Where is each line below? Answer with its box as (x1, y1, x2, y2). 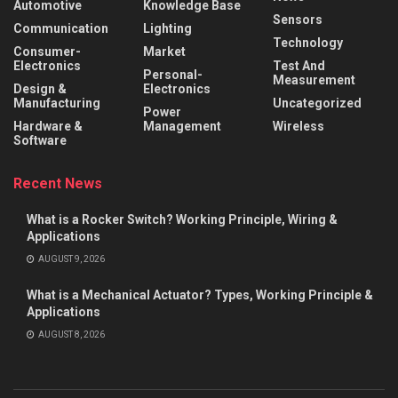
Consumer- (13, 44, 81, 60)
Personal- (143, 68, 203, 83)
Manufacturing (13, 96, 100, 111)
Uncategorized (273, 96, 362, 111)
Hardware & (13, 119, 83, 134)
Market (143, 44, 186, 60)
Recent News (13, 175, 102, 193)
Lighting (143, 21, 192, 36)
